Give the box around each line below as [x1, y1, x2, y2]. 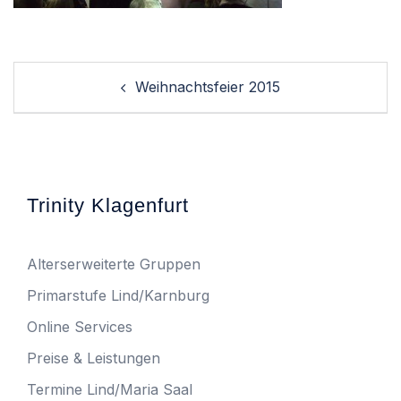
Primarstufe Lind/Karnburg [27, 286, 209, 304]
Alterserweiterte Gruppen [27, 255, 200, 273]
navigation [13, 86, 117, 110]
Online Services [27, 318, 132, 336]
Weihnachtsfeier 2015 [135, 78, 280, 96]
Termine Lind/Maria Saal [27, 380, 192, 398]
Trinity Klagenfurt [27, 194, 189, 217]
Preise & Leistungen [27, 349, 160, 367]
